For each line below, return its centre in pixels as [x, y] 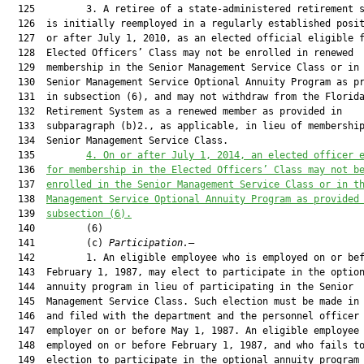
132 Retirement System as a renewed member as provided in [174, 111]
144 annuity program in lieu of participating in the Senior [180, 287]
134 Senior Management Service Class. [117, 141]
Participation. [149, 243]
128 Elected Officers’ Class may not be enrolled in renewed [180, 53]
